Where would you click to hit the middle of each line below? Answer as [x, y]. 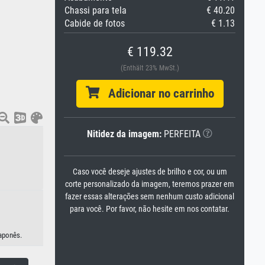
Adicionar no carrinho [156, 93]
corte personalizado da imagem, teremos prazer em [150, 184]
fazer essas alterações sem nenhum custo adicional [150, 197]
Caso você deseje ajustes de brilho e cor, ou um [150, 172]
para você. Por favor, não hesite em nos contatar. [150, 209]
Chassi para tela [96, 10]
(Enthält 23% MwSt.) [150, 68]
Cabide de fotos [95, 23]
